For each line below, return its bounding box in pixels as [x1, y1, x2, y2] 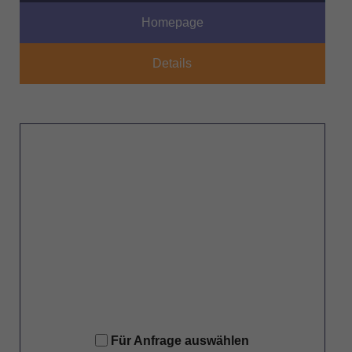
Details [152, 57, 192, 71]
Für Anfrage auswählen [111, 334, 250, 348]
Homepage [141, 16, 203, 30]
